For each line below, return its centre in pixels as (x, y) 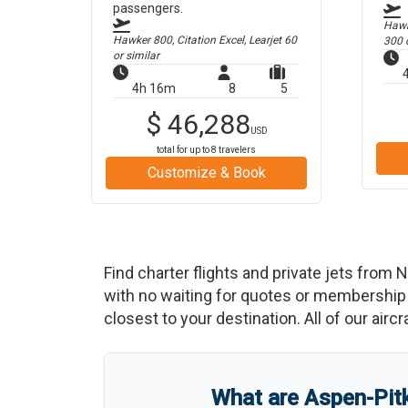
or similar (136, 56)
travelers (236, 150)
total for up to (184, 150)
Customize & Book (206, 173)
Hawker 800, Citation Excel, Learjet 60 (205, 40)
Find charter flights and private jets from (250, 273)
